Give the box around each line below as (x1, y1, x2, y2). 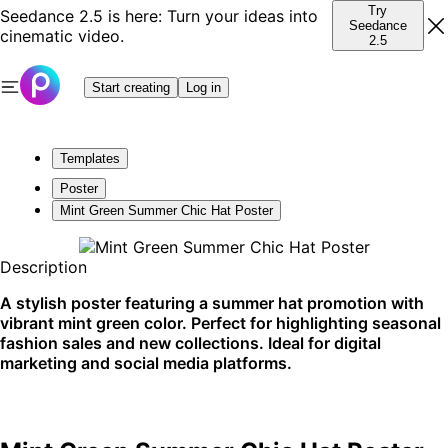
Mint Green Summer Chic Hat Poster (60, 203, 273, 218)
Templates (60, 151, 120, 166)
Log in (186, 79, 221, 95)
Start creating (92, 79, 170, 95)
